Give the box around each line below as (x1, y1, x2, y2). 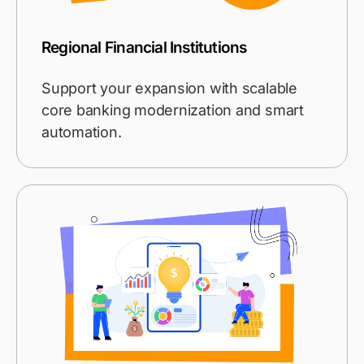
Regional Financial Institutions (41, 38, 247, 58)
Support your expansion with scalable (41, 80, 297, 97)
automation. (41, 123, 122, 141)
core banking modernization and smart (41, 102, 304, 119)
